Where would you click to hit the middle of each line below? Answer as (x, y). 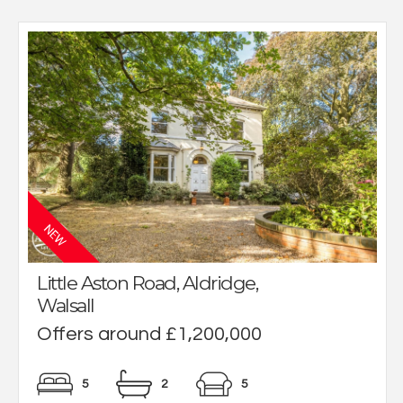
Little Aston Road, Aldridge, (147, 282)
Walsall (66, 305)
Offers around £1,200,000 (149, 334)
